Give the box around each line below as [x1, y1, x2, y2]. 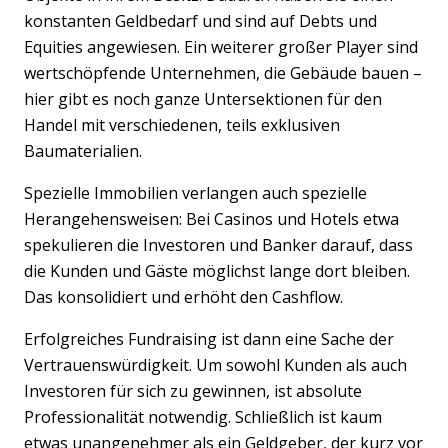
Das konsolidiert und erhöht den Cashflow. [24, 285, 343, 308]
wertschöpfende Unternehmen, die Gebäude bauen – [24, 61, 422, 84]
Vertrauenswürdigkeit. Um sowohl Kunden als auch [24, 353, 407, 376]
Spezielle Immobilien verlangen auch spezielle [24, 181, 367, 204]
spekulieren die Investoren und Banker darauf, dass [24, 233, 413, 256]
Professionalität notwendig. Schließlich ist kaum [24, 405, 382, 428]
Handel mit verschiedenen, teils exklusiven [24, 113, 340, 136]
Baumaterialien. [24, 139, 142, 162]
